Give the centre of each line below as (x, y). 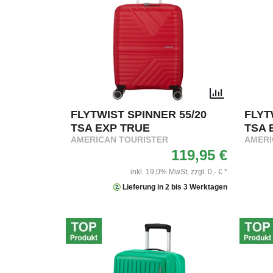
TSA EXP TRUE (110, 128)
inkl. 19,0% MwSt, (160, 172)
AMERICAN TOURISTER (119, 140)
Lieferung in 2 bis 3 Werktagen (174, 187)
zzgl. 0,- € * (209, 172)
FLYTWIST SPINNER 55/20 (139, 114)
